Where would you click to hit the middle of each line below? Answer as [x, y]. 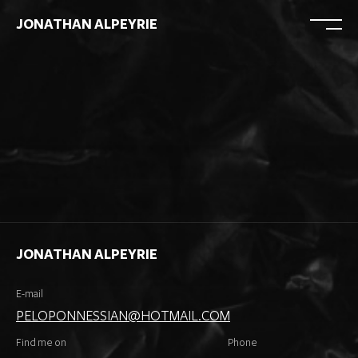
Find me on [41, 343]
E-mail [30, 294]
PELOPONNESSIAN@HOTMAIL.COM [123, 316]
